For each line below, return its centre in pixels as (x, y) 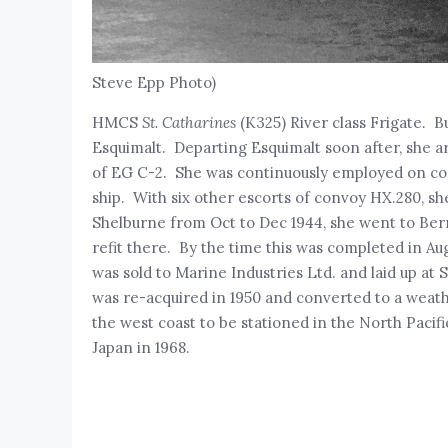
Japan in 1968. (140, 347)
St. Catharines (188, 122)
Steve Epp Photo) (153, 82)
